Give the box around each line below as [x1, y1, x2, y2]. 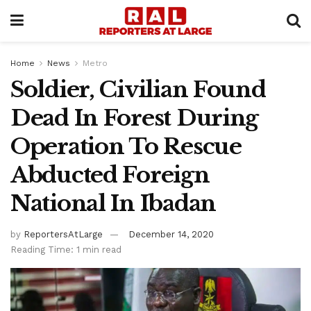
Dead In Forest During [10, 104, 259, 132]
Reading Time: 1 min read [10, 244, 121, 255]
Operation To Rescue [10, 133, 242, 160]
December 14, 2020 [128, 228, 214, 239]
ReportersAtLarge [24, 228, 103, 239]
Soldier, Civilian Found [10, 76, 266, 103]
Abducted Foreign [10, 161, 210, 189]
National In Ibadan [10, 190, 216, 217]
